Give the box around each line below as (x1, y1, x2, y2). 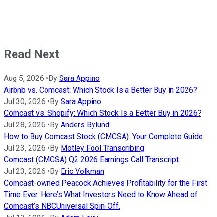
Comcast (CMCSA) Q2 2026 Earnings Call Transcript (4, 155, 179, 165)
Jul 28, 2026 (4, 120, 46, 130)
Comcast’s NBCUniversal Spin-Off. (4, 201, 120, 211)
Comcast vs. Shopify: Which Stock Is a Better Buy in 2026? (4, 108, 201, 118)
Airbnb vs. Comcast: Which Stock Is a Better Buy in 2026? (4, 85, 197, 95)
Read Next (4, 47, 59, 62)
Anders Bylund (61, 120, 109, 130)
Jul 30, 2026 (4, 97, 46, 107)
